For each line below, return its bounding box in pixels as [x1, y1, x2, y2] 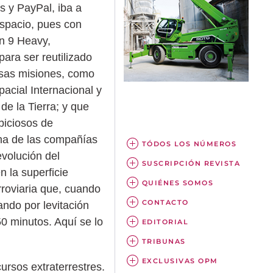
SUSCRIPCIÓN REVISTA [141, 158, 241, 168]
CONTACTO [141, 197, 189, 207]
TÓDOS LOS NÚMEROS [141, 139, 237, 148]
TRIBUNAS [141, 236, 186, 246]
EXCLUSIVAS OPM [141, 256, 218, 265]
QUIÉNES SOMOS [141, 178, 214, 187]
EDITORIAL [141, 217, 189, 226]
